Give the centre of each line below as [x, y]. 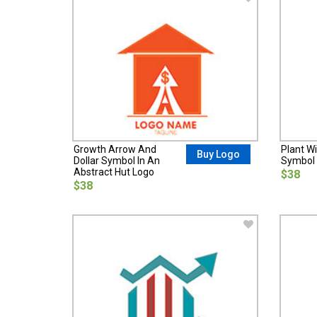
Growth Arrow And [115, 150]
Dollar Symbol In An [117, 161]
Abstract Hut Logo [114, 172]
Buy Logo [219, 155]
